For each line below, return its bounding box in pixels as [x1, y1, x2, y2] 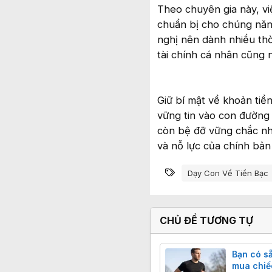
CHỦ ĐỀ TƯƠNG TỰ [160, 214, 253, 227]
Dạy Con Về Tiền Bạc [188, 168, 268, 178]
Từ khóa [177, 165, 216, 177]
